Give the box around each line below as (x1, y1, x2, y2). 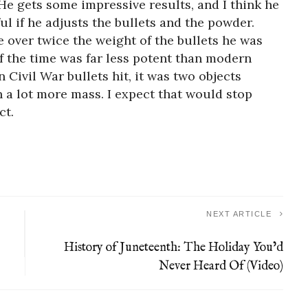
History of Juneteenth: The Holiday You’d (64, 239, 284, 256)
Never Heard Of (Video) (159, 258, 284, 274)
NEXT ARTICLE (206, 209, 272, 218)
